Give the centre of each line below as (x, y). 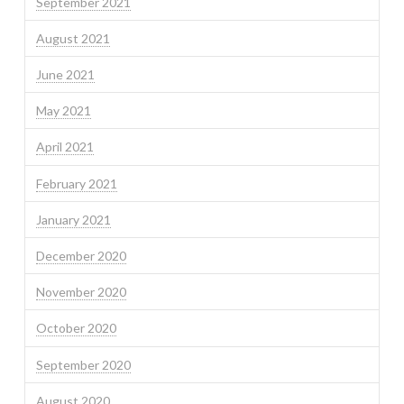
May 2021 (63, 111)
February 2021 (76, 183)
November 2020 (81, 292)
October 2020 (76, 328)
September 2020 (83, 364)
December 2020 (81, 256)
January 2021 (73, 219)
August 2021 (73, 38)
